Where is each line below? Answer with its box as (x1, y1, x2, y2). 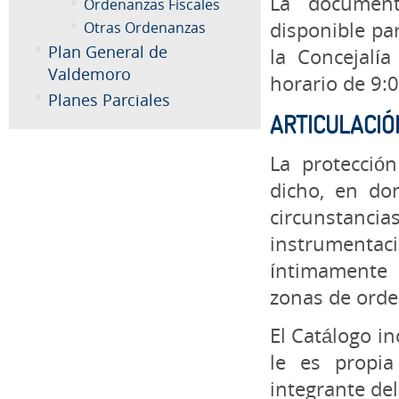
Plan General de (48, 41, 167, 63)
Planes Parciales (48, 89, 170, 111)
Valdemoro (48, 63, 131, 85)
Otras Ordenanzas (84, 18, 206, 38)
